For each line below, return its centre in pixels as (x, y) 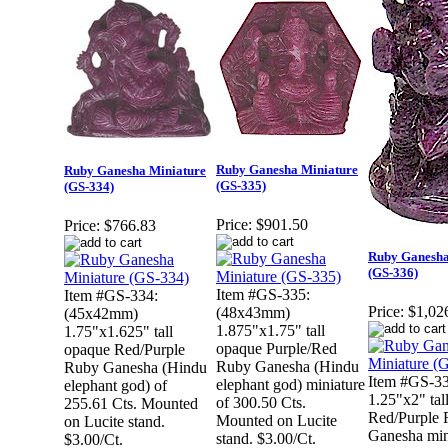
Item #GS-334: (111, 296)
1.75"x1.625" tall (118, 332)
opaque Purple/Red (276, 349)
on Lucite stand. (114, 422)
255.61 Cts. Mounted (131, 404)
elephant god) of (115, 386)
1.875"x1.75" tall (270, 331)
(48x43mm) (253, 313)
